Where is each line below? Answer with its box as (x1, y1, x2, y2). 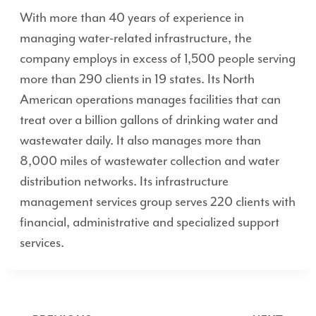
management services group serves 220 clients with (20, 193, 296, 210)
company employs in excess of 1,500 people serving (20, 50, 296, 67)
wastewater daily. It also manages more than (20, 132, 261, 149)
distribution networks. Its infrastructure (20, 173, 229, 190)
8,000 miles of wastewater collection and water (20, 152, 279, 169)
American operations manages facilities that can (20, 91, 281, 108)
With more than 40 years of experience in (20, 9, 244, 26)
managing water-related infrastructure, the (20, 30, 252, 47)
